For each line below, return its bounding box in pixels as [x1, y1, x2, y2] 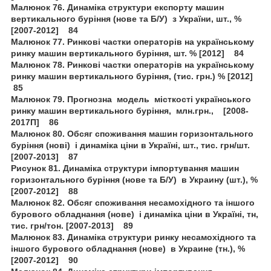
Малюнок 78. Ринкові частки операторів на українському [11, 59, 254, 70]
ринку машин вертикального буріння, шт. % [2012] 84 [11, 48, 244, 58]
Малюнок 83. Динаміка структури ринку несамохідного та [11, 232, 256, 242]
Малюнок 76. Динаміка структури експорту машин [11, 2, 224, 12]
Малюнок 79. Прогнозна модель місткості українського [11, 94, 251, 104]
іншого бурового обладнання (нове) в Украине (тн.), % [11, 243, 245, 253]
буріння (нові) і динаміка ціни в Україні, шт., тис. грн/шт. [11, 140, 250, 150]
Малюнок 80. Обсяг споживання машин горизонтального [11, 128, 253, 139]
